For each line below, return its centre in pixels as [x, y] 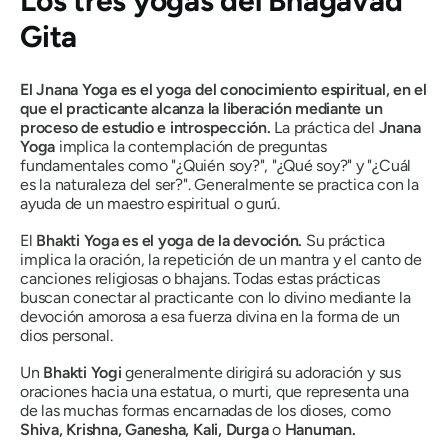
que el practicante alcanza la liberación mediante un [201, 109]
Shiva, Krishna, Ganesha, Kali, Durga [144, 430]
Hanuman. [320, 430]
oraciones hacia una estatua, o [126, 392]
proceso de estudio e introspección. [145, 128]
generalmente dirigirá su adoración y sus [261, 373]
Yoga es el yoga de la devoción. [193, 241]
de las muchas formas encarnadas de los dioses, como [205, 411]
